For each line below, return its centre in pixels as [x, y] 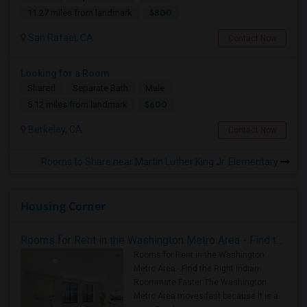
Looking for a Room [65, 73]
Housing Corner [63, 206]
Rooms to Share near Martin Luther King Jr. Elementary [161, 162]
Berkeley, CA [54, 130]
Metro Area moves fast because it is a [206, 296]
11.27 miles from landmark [80, 13]
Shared [41, 88]
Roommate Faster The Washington [200, 282]
